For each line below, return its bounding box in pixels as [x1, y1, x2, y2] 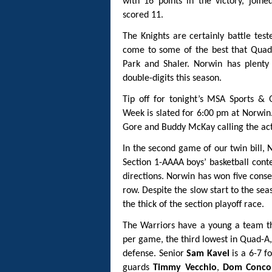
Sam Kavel [186, 249, 229, 259]
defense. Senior [123, 249, 187, 259]
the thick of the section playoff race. [123, 200, 264, 210]
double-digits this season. [123, 73, 222, 84]
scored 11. [123, 10, 163, 21]
